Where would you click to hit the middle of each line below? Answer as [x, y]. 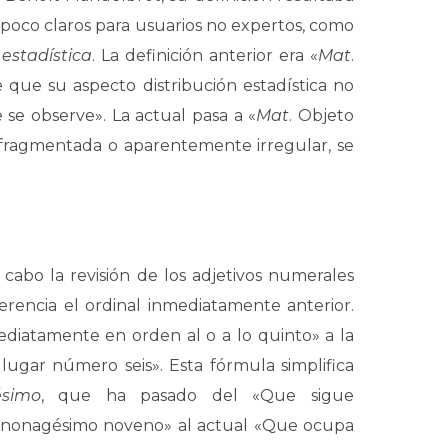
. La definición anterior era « [205, 55]
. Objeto [322, 115]
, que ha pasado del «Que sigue [197, 395]
